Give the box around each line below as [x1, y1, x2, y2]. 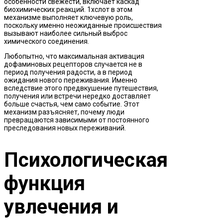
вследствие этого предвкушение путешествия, [4, 84, 158, 92]
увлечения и [4, 195, 118, 219]
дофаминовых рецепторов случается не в [4, 60, 142, 68]
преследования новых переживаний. [4, 123, 126, 132]
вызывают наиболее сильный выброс [4, 29, 127, 37]
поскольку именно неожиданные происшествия [4, 21, 162, 29]
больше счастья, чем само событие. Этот [4, 100, 139, 108]
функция [4, 171, 85, 195]
